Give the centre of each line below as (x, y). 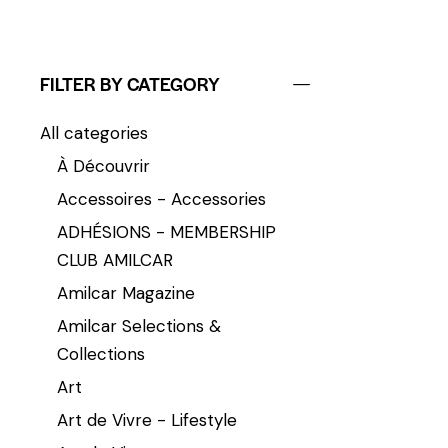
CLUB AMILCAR (115, 259)
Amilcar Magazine (126, 292)
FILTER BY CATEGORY (130, 83)
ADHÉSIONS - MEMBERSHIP (166, 231)
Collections (101, 353)
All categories (94, 132)
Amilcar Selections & (139, 325)
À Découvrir (103, 165)
